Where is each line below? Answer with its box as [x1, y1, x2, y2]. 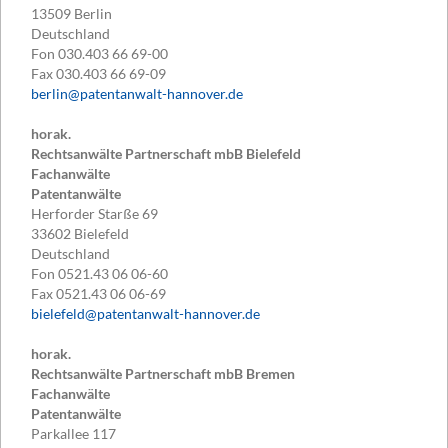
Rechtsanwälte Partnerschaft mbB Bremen [31, 365, 295, 383]
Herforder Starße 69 [31, 205, 158, 223]
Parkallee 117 [31, 425, 116, 443]
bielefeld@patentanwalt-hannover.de [31, 305, 260, 323]
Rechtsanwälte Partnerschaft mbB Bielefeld [31, 145, 301, 163]
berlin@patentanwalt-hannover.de [31, 85, 243, 103]
